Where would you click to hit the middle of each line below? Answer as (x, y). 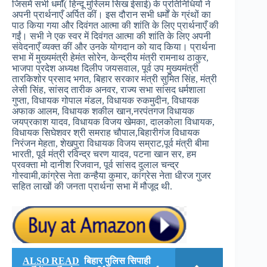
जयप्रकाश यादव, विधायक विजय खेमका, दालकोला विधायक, (113, 122)
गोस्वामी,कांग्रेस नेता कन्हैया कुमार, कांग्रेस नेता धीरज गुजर (111, 175)
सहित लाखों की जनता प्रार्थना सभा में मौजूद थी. (92, 186)
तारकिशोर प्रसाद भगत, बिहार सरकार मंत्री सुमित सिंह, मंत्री (114, 79)
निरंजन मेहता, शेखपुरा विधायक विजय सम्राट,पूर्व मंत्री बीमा (111, 143)
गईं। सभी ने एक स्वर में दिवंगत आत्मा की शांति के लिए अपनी (111, 36)
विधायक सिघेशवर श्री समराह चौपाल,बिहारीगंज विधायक (106, 132)
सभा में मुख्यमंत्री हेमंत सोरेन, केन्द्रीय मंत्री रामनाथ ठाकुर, (110, 57)
